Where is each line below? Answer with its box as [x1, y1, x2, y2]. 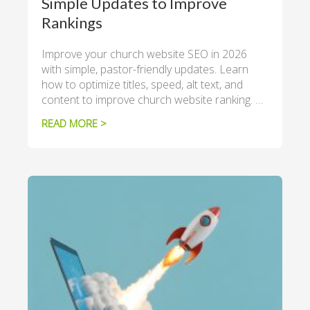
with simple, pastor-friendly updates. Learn [42, 62, 248, 77]
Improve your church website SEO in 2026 [42, 46, 247, 62]
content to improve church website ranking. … [42, 92, 263, 107]
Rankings [42, 13, 102, 32]
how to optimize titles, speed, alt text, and [42, 77, 243, 92]
